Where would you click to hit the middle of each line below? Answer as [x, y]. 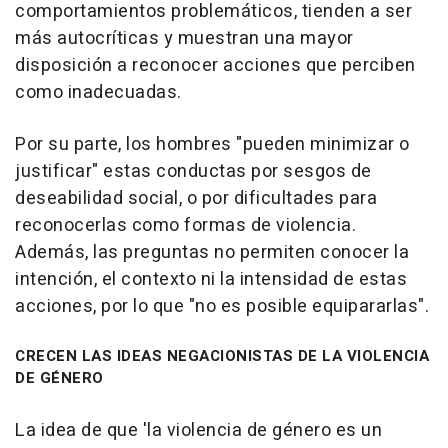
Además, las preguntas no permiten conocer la [212, 253]
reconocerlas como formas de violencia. [185, 226]
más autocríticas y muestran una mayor [184, 39]
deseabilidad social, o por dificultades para [196, 199]
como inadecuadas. [98, 93]
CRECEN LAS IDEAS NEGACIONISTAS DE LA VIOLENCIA [222, 356]
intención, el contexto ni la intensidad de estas [211, 280]
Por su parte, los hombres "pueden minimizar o [212, 145]
